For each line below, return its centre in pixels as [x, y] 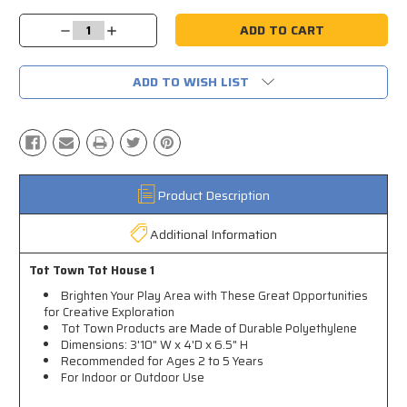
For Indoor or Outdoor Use [133, 377]
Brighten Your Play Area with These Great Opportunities [215, 295]
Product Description [213, 195]
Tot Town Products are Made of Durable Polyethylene [209, 328]
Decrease [85, 31]
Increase [129, 31]
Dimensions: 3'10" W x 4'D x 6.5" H [155, 344]
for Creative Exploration [109, 312]
